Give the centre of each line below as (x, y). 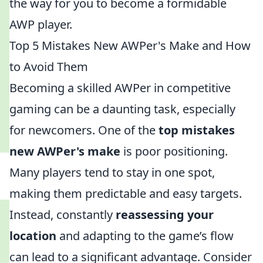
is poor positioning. (174, 151)
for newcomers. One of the (84, 130)
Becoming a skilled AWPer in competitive (120, 88)
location (33, 236)
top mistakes (197, 130)
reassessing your (165, 215)
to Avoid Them (49, 67)
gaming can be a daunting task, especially (122, 109)
